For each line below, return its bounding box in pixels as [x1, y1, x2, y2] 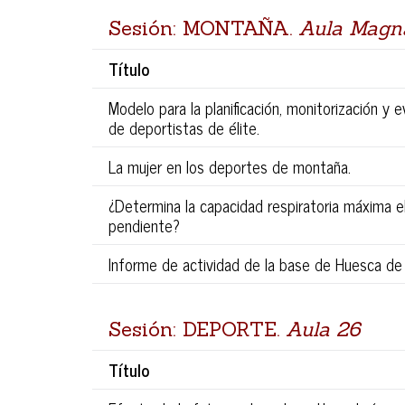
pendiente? [108, 212, 180, 240]
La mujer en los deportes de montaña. [108, 153, 351, 181]
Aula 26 [286, 316, 360, 343]
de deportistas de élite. [108, 114, 259, 142]
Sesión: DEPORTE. [108, 316, 286, 343]
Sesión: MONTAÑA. [108, 15, 298, 42]
